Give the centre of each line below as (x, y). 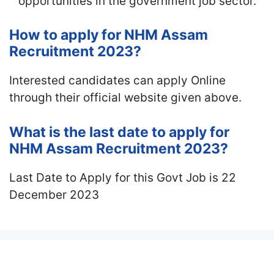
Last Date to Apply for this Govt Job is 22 (123, 177)
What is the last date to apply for (119, 132)
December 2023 (54, 194)
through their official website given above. (125, 98)
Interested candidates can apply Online (117, 80)
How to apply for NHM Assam (109, 35)
